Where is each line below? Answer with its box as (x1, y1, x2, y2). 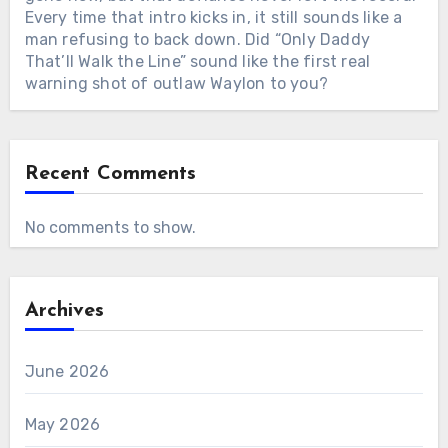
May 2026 (24, 415, 101, 435)
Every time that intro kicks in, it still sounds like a (24, 8, 403, 28)
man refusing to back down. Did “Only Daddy (24, 30, 370, 50)
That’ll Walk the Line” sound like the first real (24, 52, 371, 72)
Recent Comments (24, 164, 196, 185)
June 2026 (24, 362, 110, 382)
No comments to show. (24, 218, 196, 238)
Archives (24, 301, 104, 322)
